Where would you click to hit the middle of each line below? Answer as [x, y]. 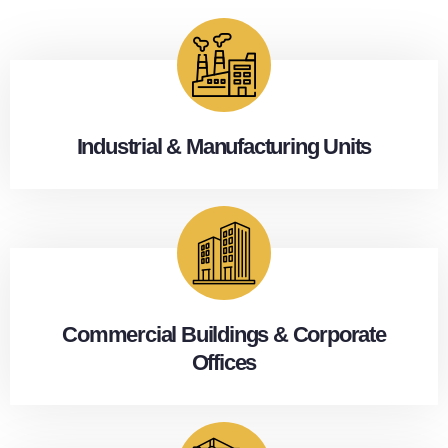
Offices [224, 362]
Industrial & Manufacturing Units [224, 146]
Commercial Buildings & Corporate [224, 334]
